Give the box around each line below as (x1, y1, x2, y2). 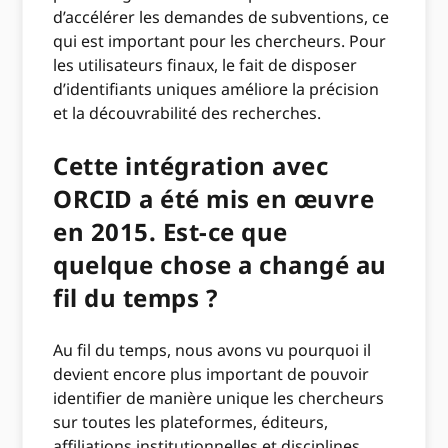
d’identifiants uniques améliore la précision (53, 78, 380, 100)
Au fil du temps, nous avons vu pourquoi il (53, 339, 372, 361)
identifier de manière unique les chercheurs (53, 387, 385, 409)
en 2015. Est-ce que (53, 215, 288, 248)
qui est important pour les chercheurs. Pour (53, 30, 387, 52)
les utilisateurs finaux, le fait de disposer (53, 54, 358, 76)
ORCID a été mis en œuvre (53, 182, 375, 215)
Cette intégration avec (53, 149, 329, 182)
